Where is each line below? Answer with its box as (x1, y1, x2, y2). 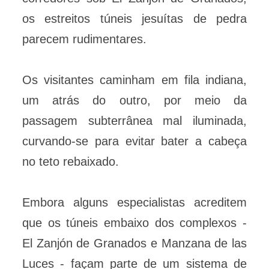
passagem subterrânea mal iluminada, (22, 114, 247, 128)
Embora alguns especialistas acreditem (22, 196, 247, 210)
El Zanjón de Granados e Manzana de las (22, 237, 247, 250)
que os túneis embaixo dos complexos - (22, 216, 247, 230)
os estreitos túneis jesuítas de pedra (22, 12, 247, 26)
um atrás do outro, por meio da (22, 94, 247, 107)
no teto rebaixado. (22, 155, 119, 169)
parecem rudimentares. (22, 32, 147, 46)
